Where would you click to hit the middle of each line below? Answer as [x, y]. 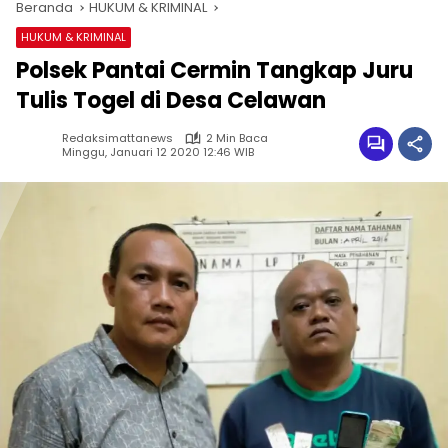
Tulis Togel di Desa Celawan [171, 101]
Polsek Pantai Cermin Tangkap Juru [214, 71]
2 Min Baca [237, 138]
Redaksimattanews [117, 138]
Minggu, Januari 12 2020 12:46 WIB [158, 151]
